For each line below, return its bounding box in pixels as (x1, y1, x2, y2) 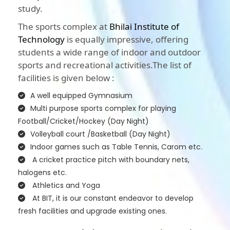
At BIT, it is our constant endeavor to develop (30, 193, 194, 204)
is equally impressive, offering (65, 33, 188, 46)
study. (18, 3, 43, 15)
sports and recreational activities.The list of (18, 59, 191, 71)
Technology (18, 33, 65, 46)
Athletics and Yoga (30, 180, 100, 191)
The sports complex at (18, 21, 109, 33)
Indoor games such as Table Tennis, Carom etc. (30, 142, 202, 152)
